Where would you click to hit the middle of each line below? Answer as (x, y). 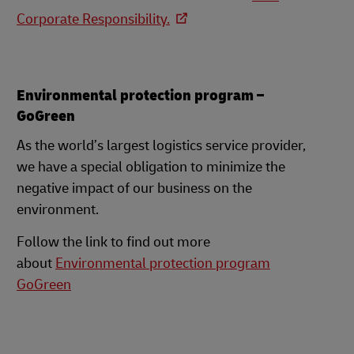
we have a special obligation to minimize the (151, 167)
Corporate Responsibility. (93, 19)
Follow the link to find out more (113, 242)
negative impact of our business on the (134, 188)
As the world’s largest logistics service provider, (161, 146)
